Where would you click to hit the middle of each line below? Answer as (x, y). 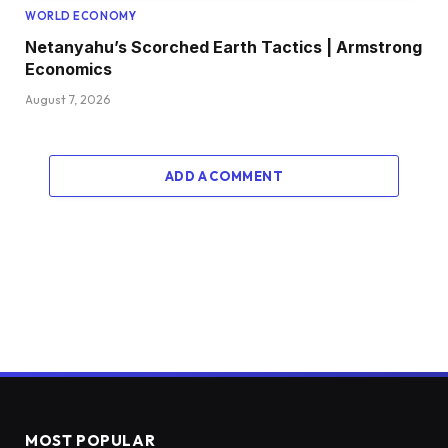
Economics (68, 68)
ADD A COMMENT (224, 175)
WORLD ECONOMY (81, 15)
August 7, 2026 (67, 99)
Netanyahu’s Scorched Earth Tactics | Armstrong (223, 46)
